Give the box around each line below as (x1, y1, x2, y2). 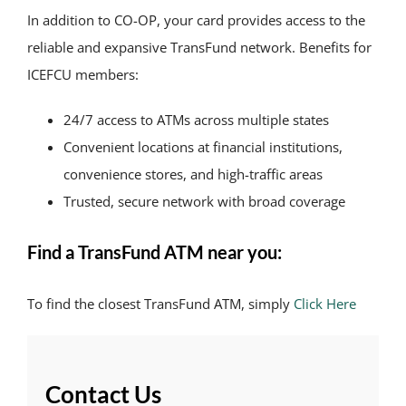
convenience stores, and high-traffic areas (63, 164, 323, 183)
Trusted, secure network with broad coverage (63, 191, 345, 210)
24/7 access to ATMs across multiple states (63, 110, 329, 129)
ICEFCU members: (26, 64, 139, 83)
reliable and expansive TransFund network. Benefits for (26, 37, 372, 56)
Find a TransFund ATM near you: (26, 241, 282, 264)
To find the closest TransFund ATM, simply (26, 294, 294, 313)
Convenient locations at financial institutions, (63, 137, 343, 156)
